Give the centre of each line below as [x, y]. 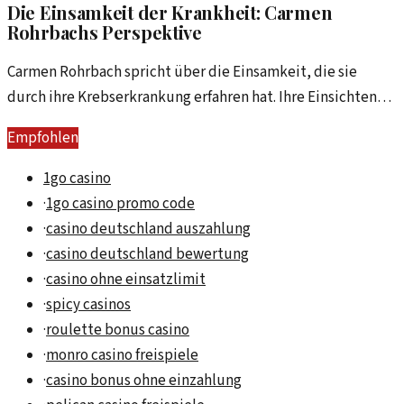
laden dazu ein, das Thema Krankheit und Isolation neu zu [196, 123]
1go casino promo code [120, 204]
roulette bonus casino [118, 331]
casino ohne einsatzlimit [126, 280]
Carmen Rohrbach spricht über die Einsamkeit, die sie [182, 73]
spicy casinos [88, 305]
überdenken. [49, 148]
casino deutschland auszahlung [148, 230]
